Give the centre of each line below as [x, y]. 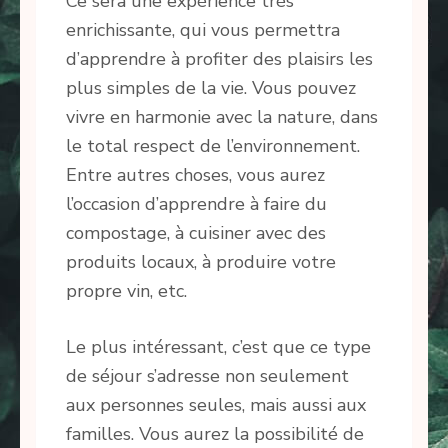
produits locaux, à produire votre [201, 261]
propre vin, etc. [126, 290]
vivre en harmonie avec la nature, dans [222, 116]
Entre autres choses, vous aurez [195, 174]
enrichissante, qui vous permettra [203, 29]
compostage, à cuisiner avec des [196, 232]
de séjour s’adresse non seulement [207, 375]
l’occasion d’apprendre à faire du [196, 203]
